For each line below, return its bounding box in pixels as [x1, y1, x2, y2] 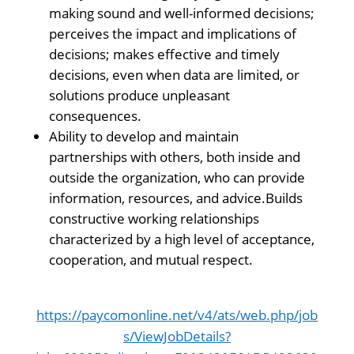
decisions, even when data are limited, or [48, 66, 299, 84]
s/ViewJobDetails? [122, 327, 231, 345]
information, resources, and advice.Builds [48, 189, 303, 207]
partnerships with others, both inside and [48, 148, 300, 166]
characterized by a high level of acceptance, [48, 230, 314, 248]
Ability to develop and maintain [48, 127, 239, 145]
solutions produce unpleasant [48, 86, 230, 104]
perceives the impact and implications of [48, 24, 296, 43]
